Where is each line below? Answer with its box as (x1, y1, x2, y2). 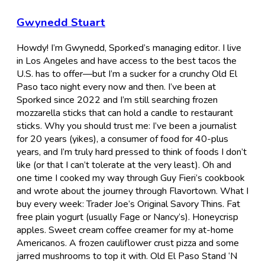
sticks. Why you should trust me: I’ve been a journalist (17, 119, 237, 132)
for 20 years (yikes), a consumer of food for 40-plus (17, 132, 228, 146)
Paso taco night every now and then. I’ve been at (17, 80, 216, 93)
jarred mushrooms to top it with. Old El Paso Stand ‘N (17, 249, 237, 263)
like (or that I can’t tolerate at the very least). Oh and (17, 158, 231, 172)
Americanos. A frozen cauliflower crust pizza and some (17, 236, 239, 250)
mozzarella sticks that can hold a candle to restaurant (17, 106, 233, 119)
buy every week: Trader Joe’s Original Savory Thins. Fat (17, 197, 240, 211)
